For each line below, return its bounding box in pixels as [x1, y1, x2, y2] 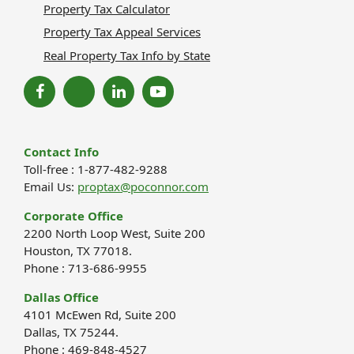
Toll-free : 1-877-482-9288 [24, 160, 168, 177]
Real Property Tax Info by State [43, 47, 210, 63]
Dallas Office [24, 288, 99, 305]
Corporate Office [24, 207, 123, 224]
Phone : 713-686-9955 [24, 259, 147, 276]
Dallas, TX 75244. [24, 323, 119, 340]
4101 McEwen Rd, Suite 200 [24, 306, 176, 322]
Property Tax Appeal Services [43, 24, 201, 40]
